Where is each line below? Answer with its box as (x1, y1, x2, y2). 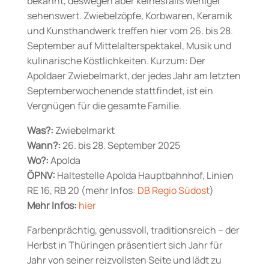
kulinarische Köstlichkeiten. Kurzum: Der (26, 54, 205, 68)
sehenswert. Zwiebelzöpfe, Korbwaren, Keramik (26, 9, 232, 23)
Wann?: (26, 139, 61, 153)
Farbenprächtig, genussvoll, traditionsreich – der (26, 223, 240, 237)
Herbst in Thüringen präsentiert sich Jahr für (26, 238, 223, 252)
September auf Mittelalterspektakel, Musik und (26, 39, 231, 53)
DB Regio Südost (137, 184, 210, 198)
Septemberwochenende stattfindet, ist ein (26, 84, 213, 98)
